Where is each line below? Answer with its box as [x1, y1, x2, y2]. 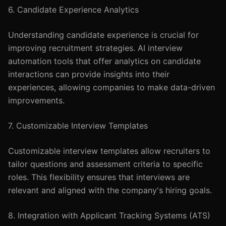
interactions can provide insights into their [8, 69, 169, 79]
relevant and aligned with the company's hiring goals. [8, 185, 212, 195]
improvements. [8, 95, 65, 105]
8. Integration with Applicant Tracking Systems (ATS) [8, 210, 210, 220]
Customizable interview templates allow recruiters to [8, 146, 210, 156]
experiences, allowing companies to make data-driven [8, 82, 215, 92]
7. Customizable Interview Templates [8, 121, 148, 131]
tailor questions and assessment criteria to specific [8, 159, 203, 169]
